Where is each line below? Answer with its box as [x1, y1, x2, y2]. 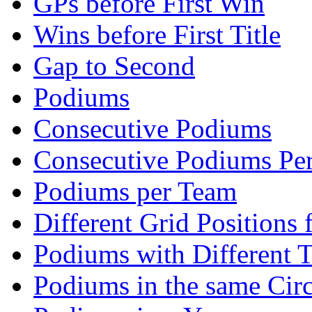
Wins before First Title [33, 19, 281, 49]
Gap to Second [33, 50, 195, 81]
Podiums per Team [33, 175, 237, 206]
